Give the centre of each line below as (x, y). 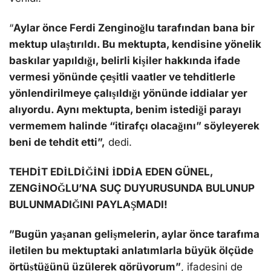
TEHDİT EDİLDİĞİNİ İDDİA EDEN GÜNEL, (111, 172)
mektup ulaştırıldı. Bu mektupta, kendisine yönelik (135, 44)
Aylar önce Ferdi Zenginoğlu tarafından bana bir (134, 28)
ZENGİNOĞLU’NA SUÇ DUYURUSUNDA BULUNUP (132, 188)
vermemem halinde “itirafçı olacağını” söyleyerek (134, 126)
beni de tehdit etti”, (57, 142)
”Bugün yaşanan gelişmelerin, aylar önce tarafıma (134, 234)
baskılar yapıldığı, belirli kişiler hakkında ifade (125, 61)
